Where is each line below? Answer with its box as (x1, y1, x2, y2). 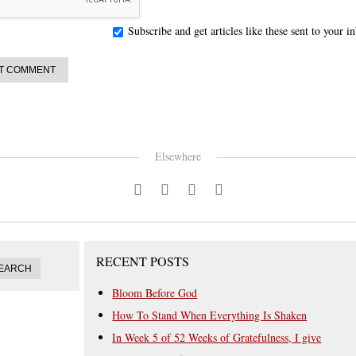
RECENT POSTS (96, 252, 190, 269)
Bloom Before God (112, 284, 198, 300)
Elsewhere (155, 148, 201, 164)
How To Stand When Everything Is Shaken (112, 307, 308, 323)
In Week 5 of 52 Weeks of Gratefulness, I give (112, 329, 322, 345)
